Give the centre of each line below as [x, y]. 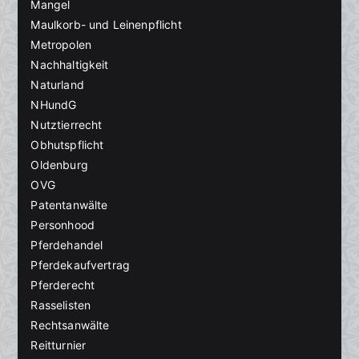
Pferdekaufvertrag [81, 264]
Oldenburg [59, 164]
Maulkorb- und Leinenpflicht [106, 24]
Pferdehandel [67, 244]
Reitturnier [58, 345]
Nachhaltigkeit [70, 64]
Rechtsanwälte [70, 325]
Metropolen [61, 44]
